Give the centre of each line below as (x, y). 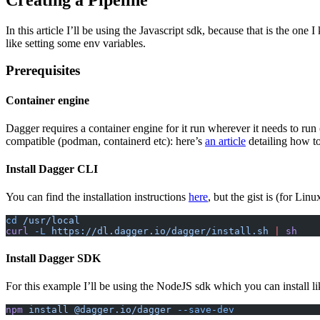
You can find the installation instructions (97, 197)
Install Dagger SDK (53, 258)
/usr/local (49, 221)
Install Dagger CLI (52, 169)
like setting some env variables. (76, 43)
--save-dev (203, 309)
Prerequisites (43, 71)
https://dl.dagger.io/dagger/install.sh (157, 231)
